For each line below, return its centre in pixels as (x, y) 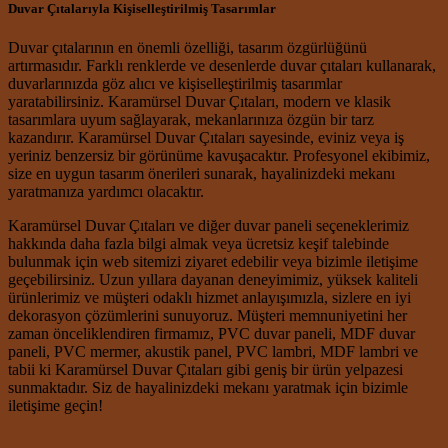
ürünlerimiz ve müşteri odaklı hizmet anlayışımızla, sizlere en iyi (209, 298)
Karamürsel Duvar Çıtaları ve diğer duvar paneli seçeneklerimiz (208, 226)
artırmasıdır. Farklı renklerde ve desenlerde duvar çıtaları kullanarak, (222, 66)
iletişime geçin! (55, 406)
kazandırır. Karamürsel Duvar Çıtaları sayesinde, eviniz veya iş (206, 138)
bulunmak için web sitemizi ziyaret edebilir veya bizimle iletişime (213, 262)
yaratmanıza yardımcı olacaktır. (106, 192)
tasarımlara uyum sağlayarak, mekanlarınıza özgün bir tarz (191, 120)
